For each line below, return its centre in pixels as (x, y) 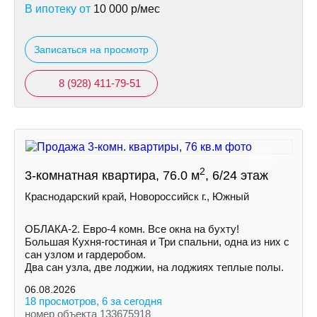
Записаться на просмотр (91, 50)
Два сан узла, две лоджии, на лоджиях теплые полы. (154, 267)
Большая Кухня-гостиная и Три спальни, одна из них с (157, 242)
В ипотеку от (59, 9)
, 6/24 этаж (237, 175)
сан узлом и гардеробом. (85, 254)
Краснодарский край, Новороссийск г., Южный (137, 196)
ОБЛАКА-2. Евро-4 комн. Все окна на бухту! (132, 229)
